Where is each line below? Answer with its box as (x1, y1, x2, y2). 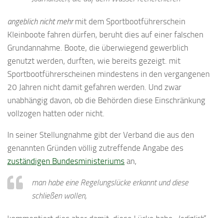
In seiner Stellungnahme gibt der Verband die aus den (7, 130, 194, 140)
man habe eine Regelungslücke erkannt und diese (32, 178, 188, 188)
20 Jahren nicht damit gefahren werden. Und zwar (7, 82, 182, 92)
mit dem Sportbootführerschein (73, 17, 185, 27)
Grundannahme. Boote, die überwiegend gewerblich (7, 43, 188, 53)
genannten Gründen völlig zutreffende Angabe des (7, 143, 183, 153)
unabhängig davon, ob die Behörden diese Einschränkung (7, 95, 205, 106)
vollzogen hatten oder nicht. (7, 109, 105, 119)
